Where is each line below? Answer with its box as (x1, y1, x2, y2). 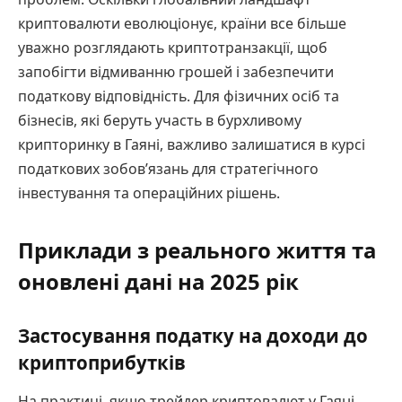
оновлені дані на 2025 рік (18, 267, 299, 297)
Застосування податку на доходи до (18, 323, 368, 349)
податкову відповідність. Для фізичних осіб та (18, 86, 339, 107)
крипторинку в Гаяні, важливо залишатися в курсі (18, 135, 365, 155)
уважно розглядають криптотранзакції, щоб (18, 38, 328, 58)
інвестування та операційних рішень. (18, 183, 280, 204)
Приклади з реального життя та (18, 235, 376, 266)
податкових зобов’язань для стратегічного (18, 159, 319, 179)
